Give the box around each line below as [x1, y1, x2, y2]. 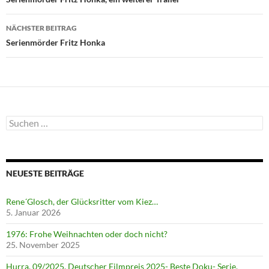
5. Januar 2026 [6, 207, 61, 217]
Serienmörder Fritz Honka [6, 37, 105, 47]
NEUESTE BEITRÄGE [6, 168, 84, 178]
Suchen [5, 115, 32, 125]
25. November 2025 [6, 239, 80, 250]
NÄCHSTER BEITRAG [6, 23, 77, 32]
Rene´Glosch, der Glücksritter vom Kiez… [6, 196, 158, 207]
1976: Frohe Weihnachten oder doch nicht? [6, 228, 168, 239]
